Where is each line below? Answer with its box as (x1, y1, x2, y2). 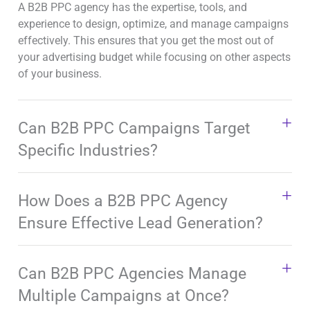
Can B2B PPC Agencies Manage (18, 264, 246, 284)
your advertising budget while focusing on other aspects (18, 50, 291, 64)
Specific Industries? (18, 141, 158, 161)
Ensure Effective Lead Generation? (18, 214, 263, 233)
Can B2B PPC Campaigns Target (18, 119, 250, 138)
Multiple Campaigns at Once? (18, 286, 229, 306)
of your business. (18, 66, 102, 80)
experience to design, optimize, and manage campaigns (18, 17, 289, 30)
